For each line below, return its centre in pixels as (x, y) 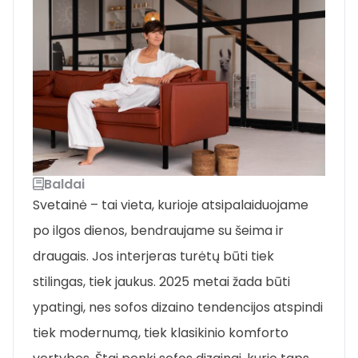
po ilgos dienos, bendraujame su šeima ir (158, 230)
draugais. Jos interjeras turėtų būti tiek (153, 256)
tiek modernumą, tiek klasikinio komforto (161, 332)
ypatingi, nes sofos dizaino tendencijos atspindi (178, 307)
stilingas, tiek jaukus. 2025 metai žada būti (161, 281)
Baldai (64, 184)
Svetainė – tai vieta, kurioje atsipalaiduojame (171, 205)
